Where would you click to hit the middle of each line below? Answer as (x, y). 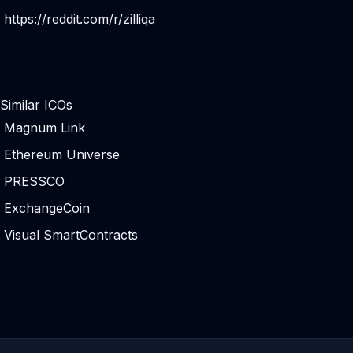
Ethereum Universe (62, 154)
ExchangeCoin (47, 208)
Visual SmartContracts (71, 235)
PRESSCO (34, 181)
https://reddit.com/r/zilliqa (80, 19)
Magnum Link (45, 128)
